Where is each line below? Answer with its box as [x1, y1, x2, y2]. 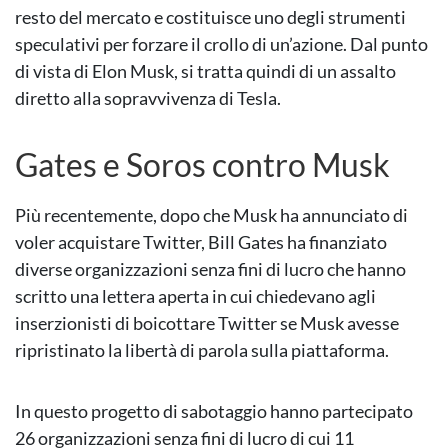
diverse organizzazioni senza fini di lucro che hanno [15, 258, 406, 281]
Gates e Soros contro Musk [15, 145, 390, 185]
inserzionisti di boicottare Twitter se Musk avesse [15, 312, 399, 335]
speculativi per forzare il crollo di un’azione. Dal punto [15, 33, 428, 56]
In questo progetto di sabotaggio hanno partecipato [15, 400, 413, 423]
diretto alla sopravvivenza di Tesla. [15, 87, 281, 110]
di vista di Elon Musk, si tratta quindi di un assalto [15, 60, 396, 83]
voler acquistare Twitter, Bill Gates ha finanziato [15, 231, 387, 254]
